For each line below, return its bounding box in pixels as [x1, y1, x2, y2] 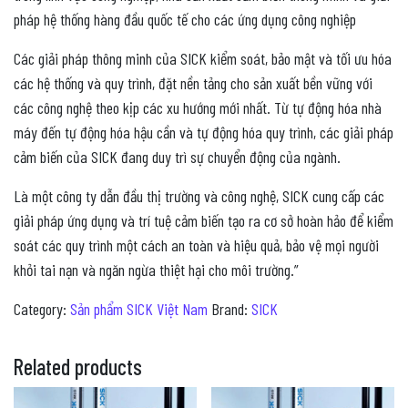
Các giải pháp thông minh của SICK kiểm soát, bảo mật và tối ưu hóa [14, 47, 392, 68]
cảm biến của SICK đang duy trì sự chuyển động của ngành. [14, 146, 341, 167]
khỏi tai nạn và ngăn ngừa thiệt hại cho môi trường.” [14, 259, 299, 280]
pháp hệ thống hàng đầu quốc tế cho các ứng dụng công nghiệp [14, 8, 356, 29]
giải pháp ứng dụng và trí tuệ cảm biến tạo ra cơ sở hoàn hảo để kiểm [14, 209, 393, 230]
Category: [14, 298, 70, 319]
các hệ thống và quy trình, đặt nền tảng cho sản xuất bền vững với [14, 72, 372, 93]
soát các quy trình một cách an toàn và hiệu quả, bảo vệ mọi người [14, 234, 379, 255]
